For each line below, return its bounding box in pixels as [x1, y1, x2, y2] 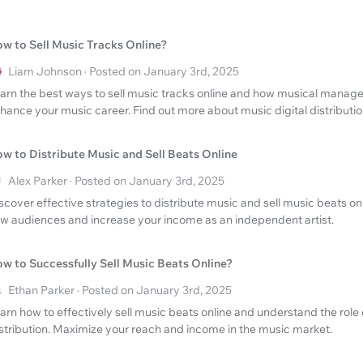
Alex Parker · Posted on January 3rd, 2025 [8, 173, 224, 189]
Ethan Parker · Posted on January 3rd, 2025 [8, 283, 232, 298]
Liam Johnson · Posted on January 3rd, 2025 [8, 64, 239, 79]
